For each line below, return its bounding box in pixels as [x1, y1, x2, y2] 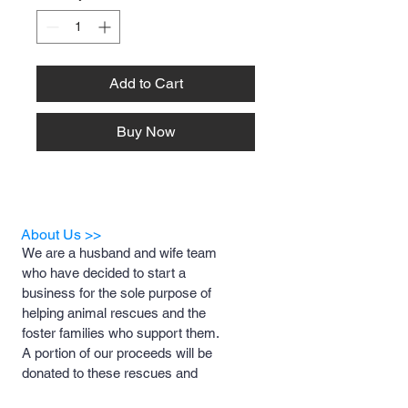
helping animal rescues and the [22, 305, 206, 321]
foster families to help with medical [22, 385, 225, 401]
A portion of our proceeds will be [22, 345, 212, 361]
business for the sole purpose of [22, 285, 211, 301]
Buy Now [116, 123, 176, 140]
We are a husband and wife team [22, 245, 217, 260]
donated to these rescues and [22, 365, 198, 381]
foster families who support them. [22, 325, 219, 341]
